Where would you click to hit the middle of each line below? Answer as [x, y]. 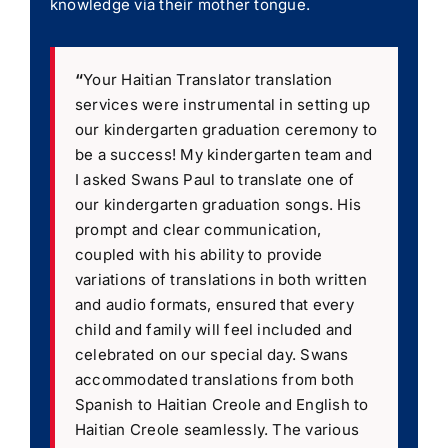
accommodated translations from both [214, 379]
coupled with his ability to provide [198, 254]
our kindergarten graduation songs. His [218, 204]
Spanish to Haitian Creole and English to [221, 404]
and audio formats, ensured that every [214, 304]
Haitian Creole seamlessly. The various [217, 429]
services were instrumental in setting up [222, 104]
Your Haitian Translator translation [208, 79]
